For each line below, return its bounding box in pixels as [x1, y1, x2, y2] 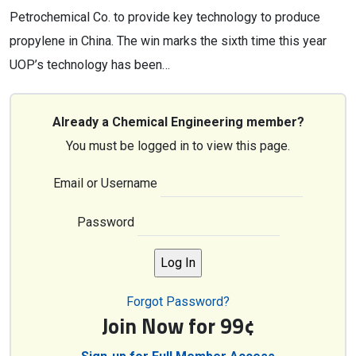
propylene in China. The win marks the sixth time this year [10, 33, 327, 48]
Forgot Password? [126, 294, 230, 309]
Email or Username [53, 176, 157, 191]
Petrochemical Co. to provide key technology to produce [10, 10, 320, 25]
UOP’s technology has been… [10, 57, 170, 72]
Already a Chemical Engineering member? [52, 114, 304, 130]
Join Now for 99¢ [101, 310, 255, 342]
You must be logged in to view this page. [66, 138, 290, 153]
